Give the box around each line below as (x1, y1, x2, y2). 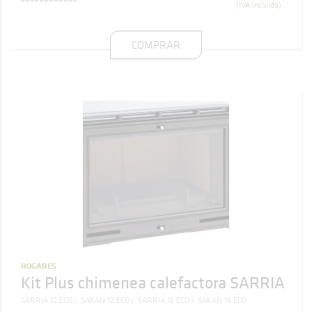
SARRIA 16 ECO (138, 295, 189, 306)
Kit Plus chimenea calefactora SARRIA (21, 271, 285, 293)
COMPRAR (132, 38, 180, 52)
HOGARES (21, 260, 56, 272)
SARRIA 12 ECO (21, 295, 72, 306)
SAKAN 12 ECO (81, 295, 130, 306)
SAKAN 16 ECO (198, 295, 247, 306)
